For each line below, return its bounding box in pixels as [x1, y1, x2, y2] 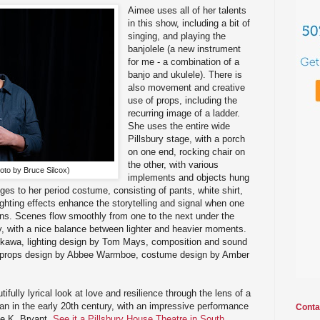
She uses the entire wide [128, 120, 231, 131]
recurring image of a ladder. [128, 107, 241, 119]
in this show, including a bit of [128, 17, 251, 29]
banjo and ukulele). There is [128, 69, 243, 80]
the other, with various [128, 159, 219, 170]
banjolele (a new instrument [128, 43, 241, 54]
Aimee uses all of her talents [128, 4, 247, 16]
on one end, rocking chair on [128, 146, 246, 157]
